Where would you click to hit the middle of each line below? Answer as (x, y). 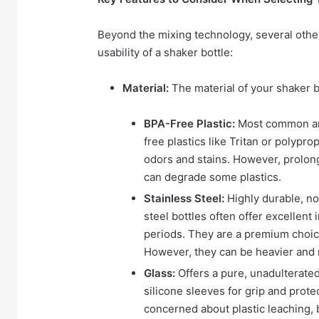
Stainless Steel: (184, 199)
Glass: (159, 273)
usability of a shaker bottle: (165, 53)
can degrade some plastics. (213, 177)
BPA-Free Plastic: (189, 124)
